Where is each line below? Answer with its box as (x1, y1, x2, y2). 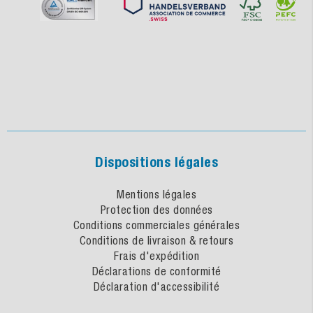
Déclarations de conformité (92, 264, 221, 277)
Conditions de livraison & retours (79, 233, 234, 247)
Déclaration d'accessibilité (93, 279, 220, 293)
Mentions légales (117, 187, 196, 201)
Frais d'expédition (114, 249, 199, 262)
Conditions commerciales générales (73, 218, 240, 231)
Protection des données (100, 203, 213, 216)
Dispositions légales (95, 153, 218, 170)
